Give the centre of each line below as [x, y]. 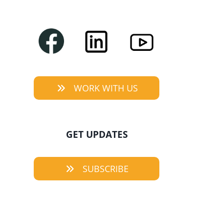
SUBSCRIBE [106, 169]
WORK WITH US [106, 88]
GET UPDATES [97, 135]
